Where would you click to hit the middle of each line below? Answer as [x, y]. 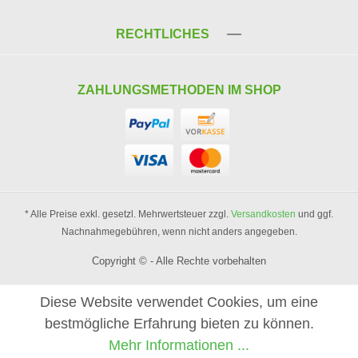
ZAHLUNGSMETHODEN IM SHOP [179, 90]
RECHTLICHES [162, 34]
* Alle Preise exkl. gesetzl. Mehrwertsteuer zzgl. [128, 214]
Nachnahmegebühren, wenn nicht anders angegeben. [179, 232]
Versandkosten [263, 214]
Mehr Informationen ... [179, 345]
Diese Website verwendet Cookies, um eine [179, 302]
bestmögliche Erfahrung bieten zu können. [179, 324]
